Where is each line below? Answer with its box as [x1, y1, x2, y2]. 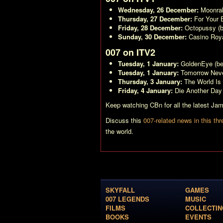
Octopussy [185, 22, 216, 32]
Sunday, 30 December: [118, 31, 187, 41]
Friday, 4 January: [118, 85, 173, 95]
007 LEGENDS [106, 194, 149, 204]
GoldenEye [181, 58, 213, 68]
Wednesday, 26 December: [118, 4, 199, 14]
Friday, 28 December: [118, 22, 183, 32]
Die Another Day [175, 85, 222, 95]
